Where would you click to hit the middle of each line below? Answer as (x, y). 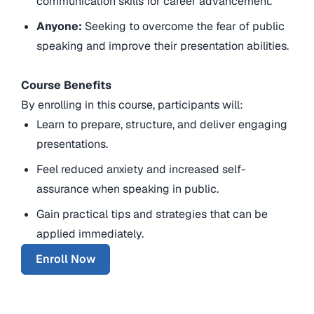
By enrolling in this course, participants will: (132, 105)
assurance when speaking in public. (128, 189)
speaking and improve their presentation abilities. (163, 46)
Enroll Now (66, 259)
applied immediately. (90, 234)
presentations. (73, 144)
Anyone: (61, 27)
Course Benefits (66, 86)
